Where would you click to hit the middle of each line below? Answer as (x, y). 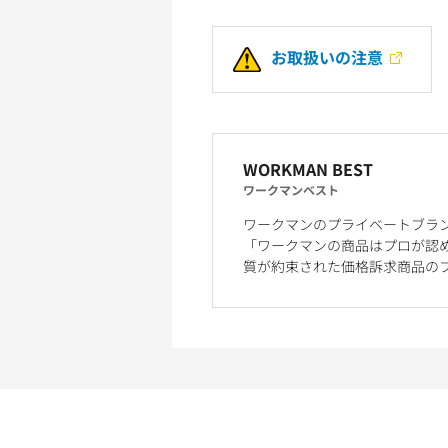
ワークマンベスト (291, 190)
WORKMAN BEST (308, 169)
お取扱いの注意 (326, 56)
